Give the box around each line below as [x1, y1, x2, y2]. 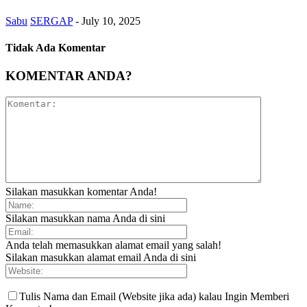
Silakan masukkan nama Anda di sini [5, 212, 165, 224]
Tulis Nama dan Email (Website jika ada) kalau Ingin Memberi [19, 290, 289, 302]
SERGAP [30, 14, 73, 27]
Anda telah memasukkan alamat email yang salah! [5, 238, 221, 251]
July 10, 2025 [82, 14, 140, 27]
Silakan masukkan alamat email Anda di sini [5, 251, 196, 263]
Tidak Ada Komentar [5, 41, 106, 53]
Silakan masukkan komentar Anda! [5, 185, 157, 197]
